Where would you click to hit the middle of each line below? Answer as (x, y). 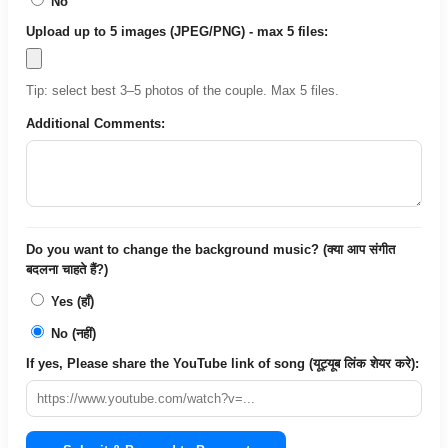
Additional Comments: (95, 123)
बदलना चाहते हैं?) (67, 269)
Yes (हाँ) (70, 301)
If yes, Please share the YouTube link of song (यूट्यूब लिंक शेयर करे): (222, 363)
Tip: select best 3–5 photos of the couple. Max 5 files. (182, 90)
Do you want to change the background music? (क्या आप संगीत (210, 249)
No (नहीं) (71, 333)
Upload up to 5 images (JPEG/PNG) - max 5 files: (177, 31)
